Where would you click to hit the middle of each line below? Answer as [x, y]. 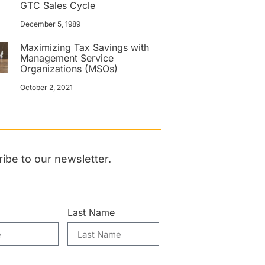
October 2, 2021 [47, 87]
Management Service [67, 58]
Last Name [91, 213]
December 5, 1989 [51, 24]
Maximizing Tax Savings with [85, 47]
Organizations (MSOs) [69, 68]
